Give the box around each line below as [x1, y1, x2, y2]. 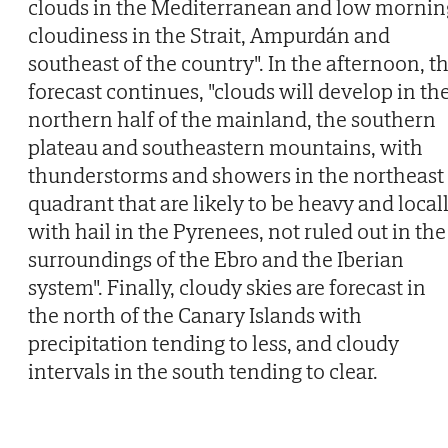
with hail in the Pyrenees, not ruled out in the [28, 216, 446, 245]
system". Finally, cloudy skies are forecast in [28, 272, 426, 301]
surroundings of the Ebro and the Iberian [28, 244, 404, 273]
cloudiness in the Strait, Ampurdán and [28, 20, 390, 49]
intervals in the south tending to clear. [28, 356, 378, 385]
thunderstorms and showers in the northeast [28, 160, 444, 189]
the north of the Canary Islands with [28, 300, 362, 329]
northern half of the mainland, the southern [28, 104, 436, 133]
